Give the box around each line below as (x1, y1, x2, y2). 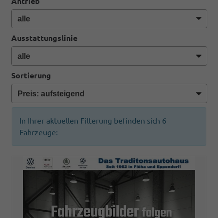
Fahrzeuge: (19, 127, 58, 137)
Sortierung (11, 71, 51, 80)
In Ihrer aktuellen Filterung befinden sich (19, 116, 162, 125)
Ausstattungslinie (11, 34, 77, 43)
